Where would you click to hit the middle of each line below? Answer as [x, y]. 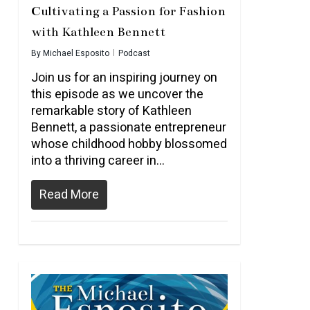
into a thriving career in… [98, 161]
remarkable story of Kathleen [111, 111]
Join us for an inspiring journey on [124, 78]
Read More [69, 195]
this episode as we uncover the [117, 94]
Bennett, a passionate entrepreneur [128, 128]
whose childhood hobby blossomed [129, 144]
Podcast [134, 53]
